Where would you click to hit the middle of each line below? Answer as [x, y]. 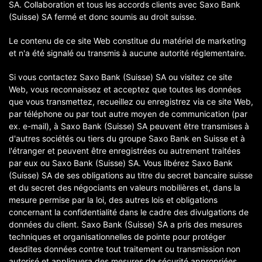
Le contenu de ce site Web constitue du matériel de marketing [127, 41]
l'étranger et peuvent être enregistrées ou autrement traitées [125, 151]
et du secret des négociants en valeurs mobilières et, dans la [125, 188]
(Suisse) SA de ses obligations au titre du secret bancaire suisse [131, 175]
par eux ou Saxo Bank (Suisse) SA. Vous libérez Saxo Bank [121, 163]
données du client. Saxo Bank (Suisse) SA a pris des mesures [125, 225]
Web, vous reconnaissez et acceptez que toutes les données [125, 89]
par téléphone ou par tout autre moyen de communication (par [128, 114]
